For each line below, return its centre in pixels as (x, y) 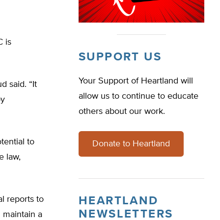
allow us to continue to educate (138, 96)
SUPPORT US (120, 57)
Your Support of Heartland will (136, 81)
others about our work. (122, 111)
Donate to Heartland (131, 144)
